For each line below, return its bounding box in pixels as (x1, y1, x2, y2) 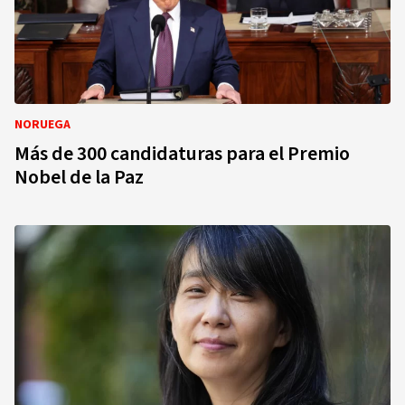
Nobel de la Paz (14, 163, 144, 192)
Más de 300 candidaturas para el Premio (14, 139, 350, 168)
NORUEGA (14, 116, 71, 134)
